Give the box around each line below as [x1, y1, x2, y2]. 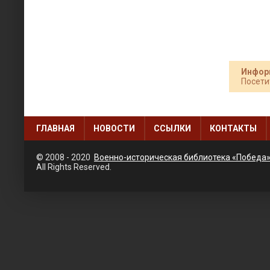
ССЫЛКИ [154, 124, 191, 133]
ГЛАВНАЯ [36, 124, 75, 133]
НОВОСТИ [93, 124, 135, 133]
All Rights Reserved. [36, 162, 111, 172]
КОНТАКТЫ [210, 124, 257, 133]
